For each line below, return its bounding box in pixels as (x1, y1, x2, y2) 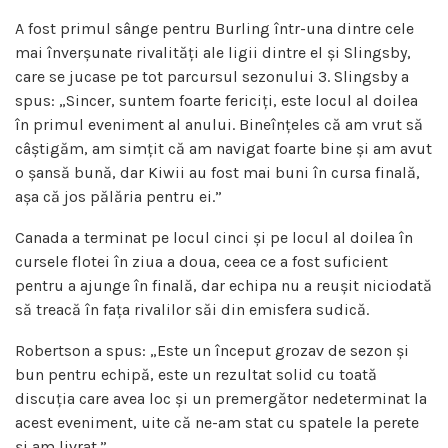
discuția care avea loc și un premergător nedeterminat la (15, 388, 427, 408)
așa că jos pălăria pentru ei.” (15, 186, 222, 206)
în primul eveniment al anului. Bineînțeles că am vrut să (15, 114, 423, 134)
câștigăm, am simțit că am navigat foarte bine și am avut (15, 138, 432, 158)
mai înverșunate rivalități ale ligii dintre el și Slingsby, (15, 42, 411, 62)
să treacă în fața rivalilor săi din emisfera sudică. (15, 299, 369, 319)
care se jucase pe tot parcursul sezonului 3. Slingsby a (15, 66, 409, 86)
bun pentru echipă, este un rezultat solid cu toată (15, 364, 377, 384)
